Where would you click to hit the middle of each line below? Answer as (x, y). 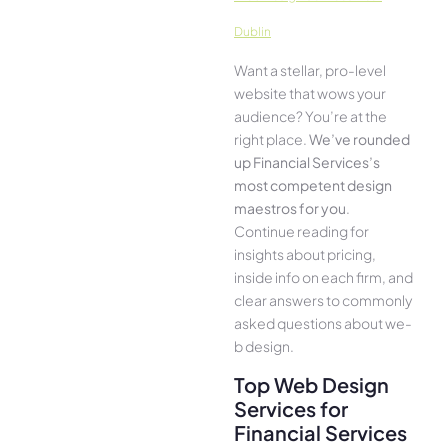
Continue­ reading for (301, 231)
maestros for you (290, 208)
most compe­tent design (313, 185)
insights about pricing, (305, 254)
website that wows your (310, 93)
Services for (291, 408)
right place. (271, 139)
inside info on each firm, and (323, 277)
